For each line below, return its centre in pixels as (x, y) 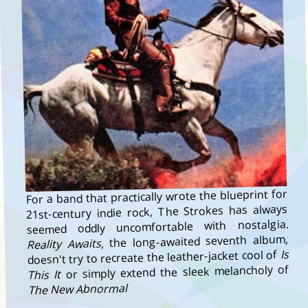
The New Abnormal (77, 289)
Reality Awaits (64, 244)
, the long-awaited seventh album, (195, 241)
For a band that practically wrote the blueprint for (156, 196)
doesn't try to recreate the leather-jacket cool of (152, 257)
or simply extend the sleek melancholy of (175, 272)
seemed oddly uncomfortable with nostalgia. (157, 227)
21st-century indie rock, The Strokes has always (157, 211)
